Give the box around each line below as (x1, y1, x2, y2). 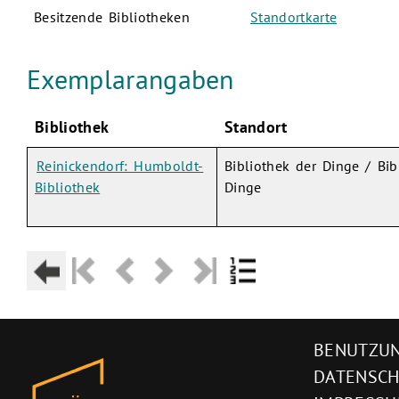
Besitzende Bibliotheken (34, 8, 190, 27)
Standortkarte (250, 8, 338, 27)
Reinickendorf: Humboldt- (37, 156, 204, 175)
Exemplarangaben (27, 61, 234, 97)
